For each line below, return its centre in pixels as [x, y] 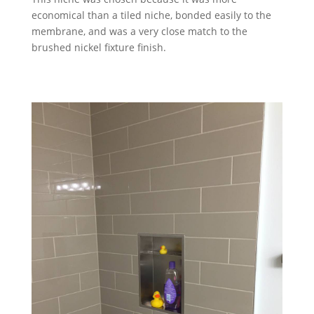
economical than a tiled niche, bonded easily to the [151, 15]
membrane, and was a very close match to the [139, 31]
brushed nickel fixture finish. [98, 47]
